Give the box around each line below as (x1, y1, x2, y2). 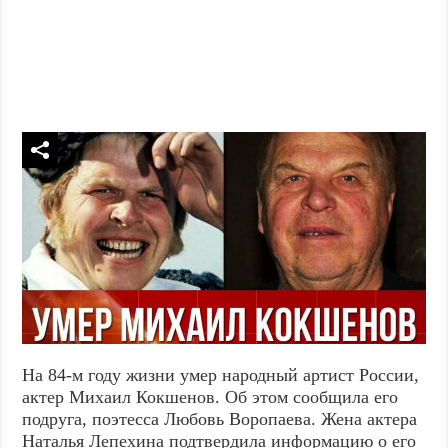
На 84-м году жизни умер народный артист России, (22, 364, 420, 385)
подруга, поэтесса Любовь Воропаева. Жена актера (22, 408, 418, 429)
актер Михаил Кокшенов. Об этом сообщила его (22, 386, 399, 407)
